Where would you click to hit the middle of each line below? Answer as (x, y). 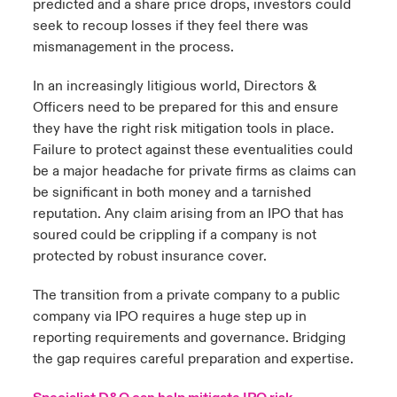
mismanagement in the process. (133, 47)
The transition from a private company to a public (186, 295)
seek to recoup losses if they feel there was (170, 26)
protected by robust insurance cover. (149, 256)
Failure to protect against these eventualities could (192, 150)
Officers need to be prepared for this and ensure (185, 107)
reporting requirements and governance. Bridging (189, 338)
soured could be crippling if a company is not (174, 235)
